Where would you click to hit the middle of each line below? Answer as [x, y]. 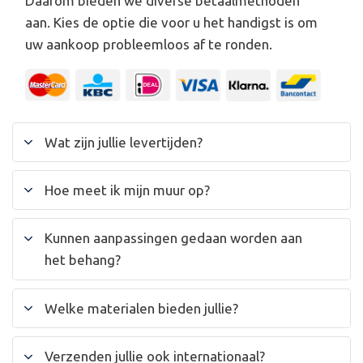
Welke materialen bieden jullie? [142, 308]
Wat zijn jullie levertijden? [124, 142]
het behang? [83, 260]
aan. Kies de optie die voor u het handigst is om [171, 22]
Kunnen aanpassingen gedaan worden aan [174, 238]
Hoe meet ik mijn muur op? [128, 190]
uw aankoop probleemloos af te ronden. [149, 44]
